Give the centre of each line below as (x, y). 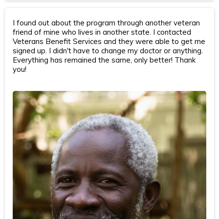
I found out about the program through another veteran (106, 23)
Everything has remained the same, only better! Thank (104, 60)
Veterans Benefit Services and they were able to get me (109, 42)
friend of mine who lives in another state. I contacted (102, 32)
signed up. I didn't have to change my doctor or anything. (108, 51)
